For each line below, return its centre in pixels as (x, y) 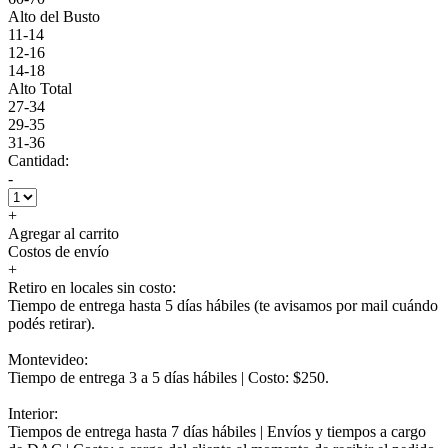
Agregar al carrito (63, 233)
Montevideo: (48, 359)
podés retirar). (51, 323)
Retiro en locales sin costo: (92, 287)
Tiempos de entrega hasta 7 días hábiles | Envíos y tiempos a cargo (217, 431)
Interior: (33, 413)
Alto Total (40, 88)
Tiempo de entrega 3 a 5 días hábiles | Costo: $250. (168, 377)
